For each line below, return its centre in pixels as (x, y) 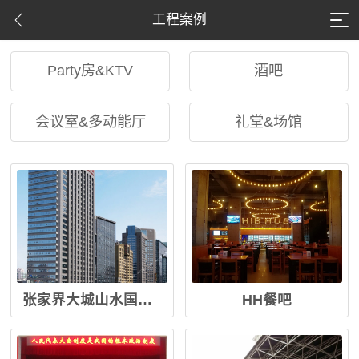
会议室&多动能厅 (90, 121)
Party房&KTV (91, 71)
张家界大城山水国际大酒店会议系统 (145, 300)
